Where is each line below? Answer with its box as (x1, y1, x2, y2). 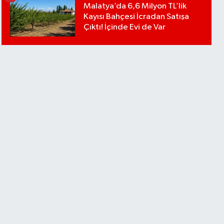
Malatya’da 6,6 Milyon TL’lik (83, 2, 187, 10)
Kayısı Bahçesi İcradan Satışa (83, 12, 189, 21)
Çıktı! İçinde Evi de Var (83, 23, 166, 31)
